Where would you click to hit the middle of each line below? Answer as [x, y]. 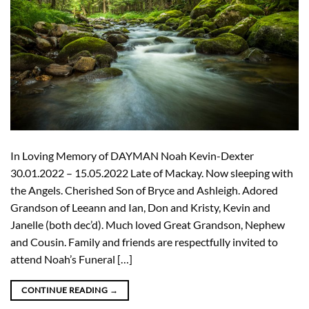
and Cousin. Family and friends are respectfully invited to [144, 241]
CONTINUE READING [66, 290]
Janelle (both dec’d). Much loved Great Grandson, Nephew [148, 224]
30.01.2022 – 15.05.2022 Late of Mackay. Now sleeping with [152, 172]
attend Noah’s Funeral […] [71, 259]
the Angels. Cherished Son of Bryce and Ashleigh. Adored [144, 190]
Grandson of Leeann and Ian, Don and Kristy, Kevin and [140, 207]
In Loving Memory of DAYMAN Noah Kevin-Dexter [132, 155]
